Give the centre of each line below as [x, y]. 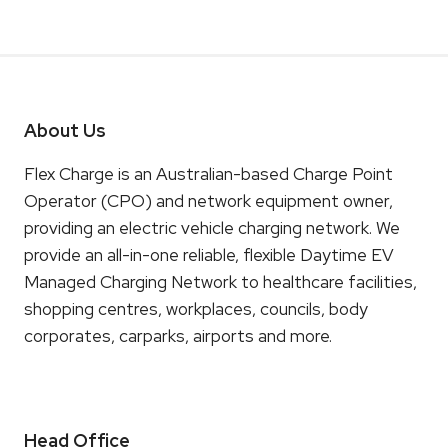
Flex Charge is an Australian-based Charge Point [208, 174]
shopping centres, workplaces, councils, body [196, 309]
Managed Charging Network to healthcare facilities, [220, 282]
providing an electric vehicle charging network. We [212, 228]
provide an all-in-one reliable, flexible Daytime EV [209, 255]
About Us [65, 130]
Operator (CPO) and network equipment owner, [208, 201]
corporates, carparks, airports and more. [178, 336]
